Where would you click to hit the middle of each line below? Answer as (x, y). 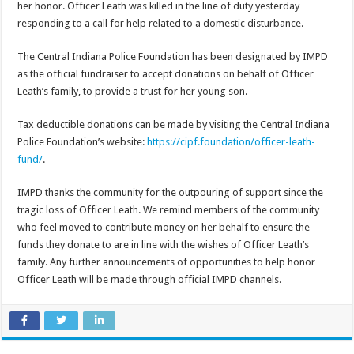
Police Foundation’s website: (83, 141)
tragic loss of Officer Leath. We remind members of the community (169, 209)
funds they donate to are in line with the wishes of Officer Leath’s (164, 244)
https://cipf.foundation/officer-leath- (232, 141)
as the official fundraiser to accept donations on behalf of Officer (166, 73)
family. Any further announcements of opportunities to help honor (167, 262)
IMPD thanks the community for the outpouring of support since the (171, 192)
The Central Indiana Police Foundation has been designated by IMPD (173, 56)
